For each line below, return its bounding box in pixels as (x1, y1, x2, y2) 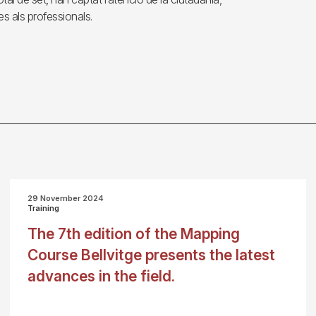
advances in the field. (27, 267, 175, 285)
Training (27, 203, 59, 213)
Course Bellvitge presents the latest (27, 246, 275, 264)
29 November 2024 (27, 193, 104, 203)
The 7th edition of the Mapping (27, 225, 240, 243)
